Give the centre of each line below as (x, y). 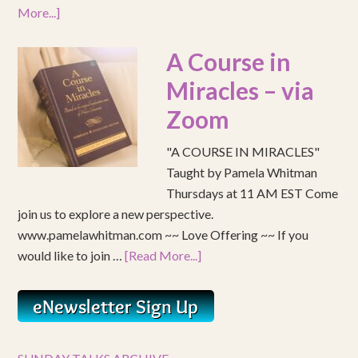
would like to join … (72, 255)
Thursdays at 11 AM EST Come (253, 193)
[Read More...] (163, 255)
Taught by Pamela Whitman (242, 172)
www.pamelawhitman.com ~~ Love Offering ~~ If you (163, 235)
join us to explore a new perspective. (116, 214)
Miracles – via (241, 90)
